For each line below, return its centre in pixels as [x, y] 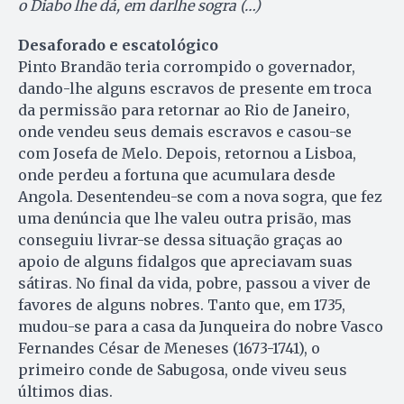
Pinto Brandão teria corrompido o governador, [187, 67]
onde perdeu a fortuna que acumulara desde [177, 175]
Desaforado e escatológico [118, 46]
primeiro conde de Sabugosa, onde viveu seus [183, 370]
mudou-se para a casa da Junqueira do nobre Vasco [201, 327]
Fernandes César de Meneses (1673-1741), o [169, 349]
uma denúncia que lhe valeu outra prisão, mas [185, 219]
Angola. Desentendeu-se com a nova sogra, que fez [200, 197]
